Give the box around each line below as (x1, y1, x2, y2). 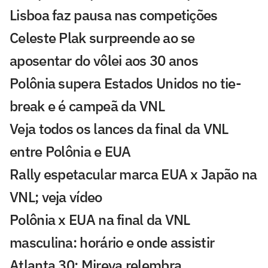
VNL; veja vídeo (10, 187, 102, 207)
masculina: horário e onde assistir (10, 233, 215, 252)
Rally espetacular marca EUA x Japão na (10, 165, 257, 184)
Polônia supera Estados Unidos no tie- (10, 74, 242, 93)
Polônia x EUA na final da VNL (10, 210, 190, 230)
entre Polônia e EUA (10, 142, 131, 162)
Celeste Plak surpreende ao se (10, 28, 195, 48)
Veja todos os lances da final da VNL (10, 119, 229, 139)
